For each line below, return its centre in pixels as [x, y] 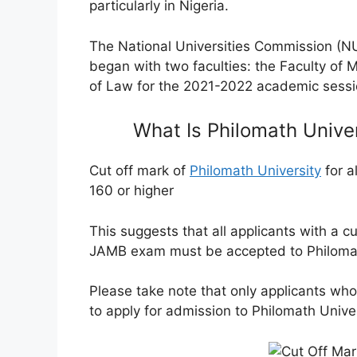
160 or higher [131, 191]
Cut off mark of [139, 171]
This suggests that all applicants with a [216, 231]
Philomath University [255, 171]
